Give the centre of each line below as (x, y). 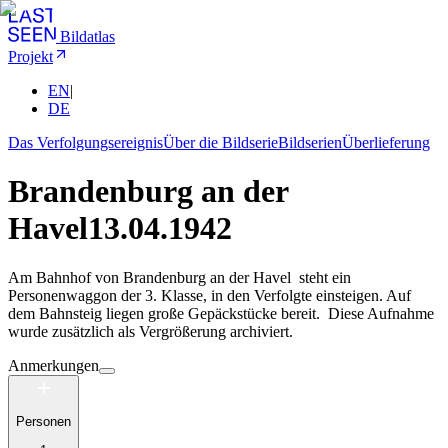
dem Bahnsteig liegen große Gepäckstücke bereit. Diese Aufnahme (221, 313)
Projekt (30, 56)
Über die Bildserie (220, 142)
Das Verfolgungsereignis (85, 142)
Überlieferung (386, 142)
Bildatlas (87, 36)
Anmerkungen (53, 365)
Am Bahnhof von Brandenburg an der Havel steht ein (179, 277)
